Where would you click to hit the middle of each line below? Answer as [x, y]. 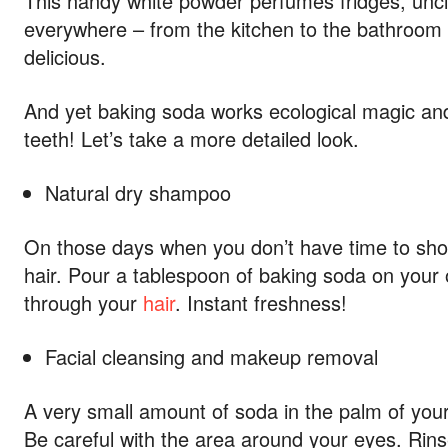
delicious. [65, 56]
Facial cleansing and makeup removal [211, 356]
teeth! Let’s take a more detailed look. [191, 138]
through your [83, 302]
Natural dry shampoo [138, 192]
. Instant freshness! [261, 302]
